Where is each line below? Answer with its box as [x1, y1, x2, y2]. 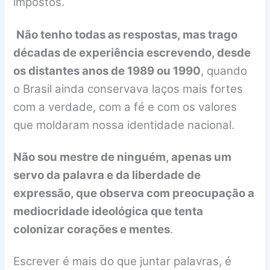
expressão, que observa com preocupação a [13, 186, 255, 200]
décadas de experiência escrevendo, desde [13, 45, 251, 60]
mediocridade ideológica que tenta [13, 204, 204, 218]
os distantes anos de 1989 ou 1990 [13, 63, 201, 78]
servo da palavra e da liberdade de [13, 168, 201, 182]
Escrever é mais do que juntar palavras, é [13, 254, 232, 269]
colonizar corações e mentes [13, 222, 171, 236]
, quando [201, 63, 248, 78]
